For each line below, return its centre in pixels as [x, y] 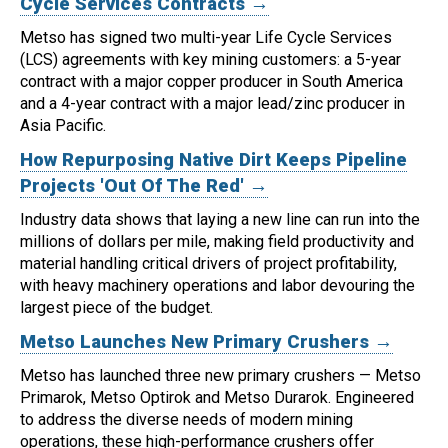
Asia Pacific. [63, 125]
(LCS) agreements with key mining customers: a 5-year [210, 59]
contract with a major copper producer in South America [211, 81]
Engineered [374, 397]
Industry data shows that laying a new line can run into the [220, 219]
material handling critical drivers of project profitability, [208, 263]
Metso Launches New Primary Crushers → [206, 341]
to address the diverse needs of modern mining [186, 419]
